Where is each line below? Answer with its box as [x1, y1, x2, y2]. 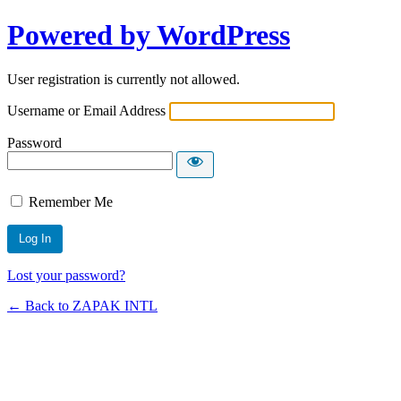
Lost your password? [7, 267, 125, 283]
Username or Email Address [7, 102, 166, 118]
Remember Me [29, 193, 113, 209]
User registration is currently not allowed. [7, 71, 240, 87]
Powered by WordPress [7, 19, 290, 52]
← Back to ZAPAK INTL [7, 297, 158, 313]
